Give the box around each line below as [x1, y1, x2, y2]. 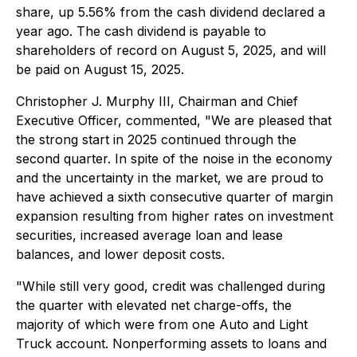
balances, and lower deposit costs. [16, 246, 225, 262]
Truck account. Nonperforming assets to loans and [16, 335, 327, 351]
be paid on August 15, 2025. [16, 61, 184, 77]
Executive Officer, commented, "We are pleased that [16, 112, 331, 128]
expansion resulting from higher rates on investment [16, 208, 333, 224]
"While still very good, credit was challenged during [16, 278, 325, 294]
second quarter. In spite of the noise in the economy [16, 151, 332, 167]
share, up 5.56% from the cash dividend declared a [16, 4, 325, 20]
